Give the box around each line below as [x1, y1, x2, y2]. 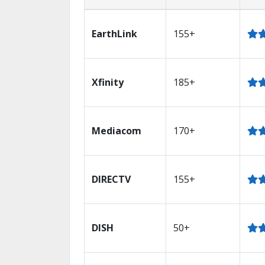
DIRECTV [92, 172, 131, 186]
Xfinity [92, 75, 124, 89]
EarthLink [92, 27, 137, 40]
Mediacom [92, 124, 141, 137]
